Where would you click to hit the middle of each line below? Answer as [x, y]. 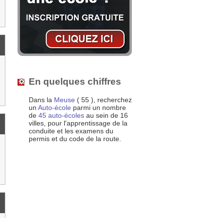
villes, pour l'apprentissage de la [78, 123]
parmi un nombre [100, 108]
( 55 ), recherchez [104, 100]
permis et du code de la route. [75, 139]
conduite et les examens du [71, 131]
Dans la [41, 100]
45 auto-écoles [61, 116]
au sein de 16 [106, 116]
